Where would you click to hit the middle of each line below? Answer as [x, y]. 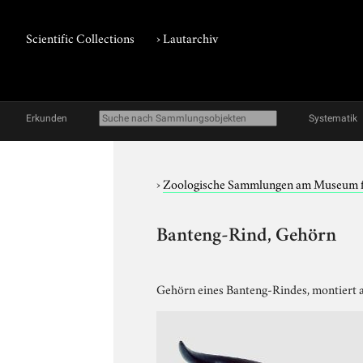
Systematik [333, 118]
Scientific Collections [80, 37]
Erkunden [47, 118]
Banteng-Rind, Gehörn [247, 237]
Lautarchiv [191, 37]
